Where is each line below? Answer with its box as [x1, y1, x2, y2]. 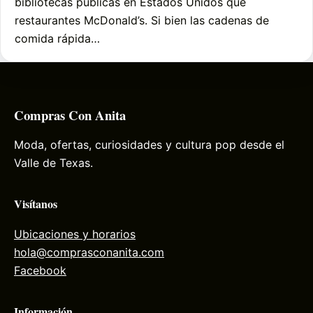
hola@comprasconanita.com [14, 245, 164, 259]
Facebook [14, 263, 66, 277]
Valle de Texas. [14, 156, 93, 170]
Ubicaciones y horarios [14, 226, 136, 241]
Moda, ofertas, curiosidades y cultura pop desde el [14, 138, 284, 152]
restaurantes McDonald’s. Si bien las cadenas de [15, 13, 269, 27]
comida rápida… [15, 31, 100, 45]
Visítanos [14, 196, 57, 212]
